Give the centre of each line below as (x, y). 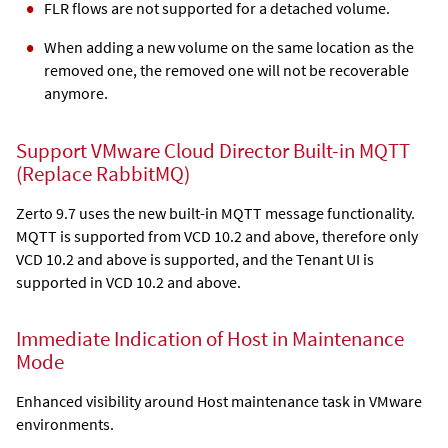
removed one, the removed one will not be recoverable (226, 70)
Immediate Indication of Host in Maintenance (210, 339)
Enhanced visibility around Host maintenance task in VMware (219, 401)
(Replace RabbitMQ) (103, 173)
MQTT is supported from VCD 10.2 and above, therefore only (217, 235)
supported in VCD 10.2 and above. (128, 281)
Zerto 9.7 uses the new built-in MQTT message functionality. (215, 212)
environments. (65, 424)
